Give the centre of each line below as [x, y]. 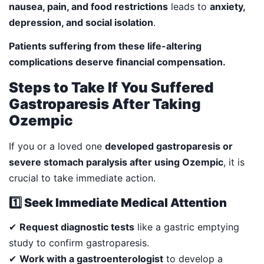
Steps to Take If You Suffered [111, 87]
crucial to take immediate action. [82, 178]
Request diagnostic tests [77, 227]
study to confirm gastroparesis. [79, 242]
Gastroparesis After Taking [105, 104]
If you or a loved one [57, 146]
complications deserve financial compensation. [117, 62]
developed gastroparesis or [169, 146]
